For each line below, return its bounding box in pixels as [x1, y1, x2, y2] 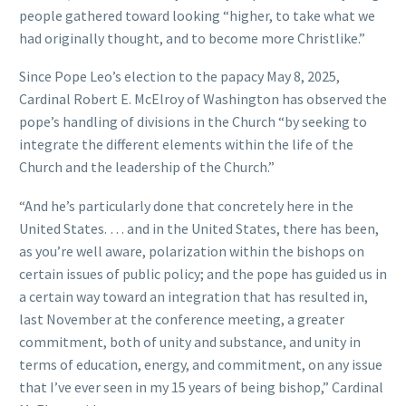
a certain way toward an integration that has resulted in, [19, 286, 368, 305]
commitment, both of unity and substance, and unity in [19, 332, 361, 351]
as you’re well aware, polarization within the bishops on [19, 241, 364, 260]
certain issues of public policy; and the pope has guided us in [19, 264, 387, 283]
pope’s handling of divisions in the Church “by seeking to [19, 112, 367, 131]
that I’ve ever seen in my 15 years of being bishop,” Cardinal [19, 377, 383, 396]
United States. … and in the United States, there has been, [19, 218, 379, 237]
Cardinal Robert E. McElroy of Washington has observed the [19, 90, 387, 109]
